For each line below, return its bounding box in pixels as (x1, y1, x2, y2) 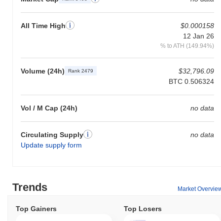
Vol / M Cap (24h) (21, 104, 77, 112)
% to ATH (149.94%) (160, 42, 214, 49)
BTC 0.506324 (168, 77, 214, 85)
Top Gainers (16, 204, 57, 213)
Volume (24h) (21, 67, 65, 75)
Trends (12, 181, 47, 193)
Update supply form (21, 141, 82, 149)
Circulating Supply (21, 130, 83, 139)
